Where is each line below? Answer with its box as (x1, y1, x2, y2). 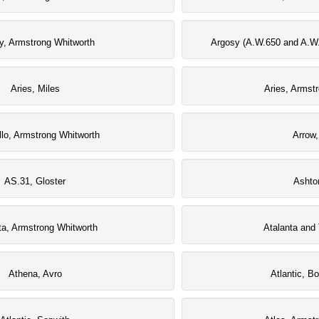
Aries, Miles (10, 83, 60, 94)
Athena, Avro (8, 268, 62, 279)
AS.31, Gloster (4, 176, 66, 187)
